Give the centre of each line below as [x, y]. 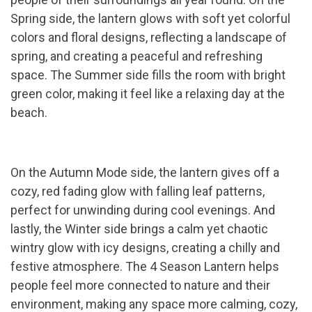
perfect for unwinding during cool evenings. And [143, 210]
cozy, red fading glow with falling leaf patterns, [138, 191]
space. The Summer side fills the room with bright [148, 75]
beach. [29, 112]
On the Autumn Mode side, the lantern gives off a [145, 172]
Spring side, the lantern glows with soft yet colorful [150, 18]
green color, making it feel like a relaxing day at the [148, 93]
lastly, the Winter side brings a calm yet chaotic [139, 228]
